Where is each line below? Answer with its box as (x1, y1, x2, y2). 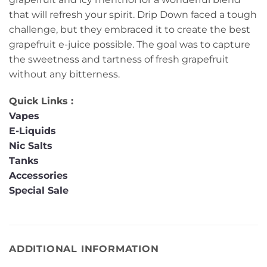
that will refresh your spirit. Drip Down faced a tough (9, 8, 257, 20)
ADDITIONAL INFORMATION (9, 243, 159, 255)
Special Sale (9, 185, 69, 197)
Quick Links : (9, 95, 73, 107)
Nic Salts (9, 140, 52, 152)
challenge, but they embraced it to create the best (9, 23, 250, 35)
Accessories (9, 170, 71, 182)
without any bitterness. (9, 68, 120, 80)
